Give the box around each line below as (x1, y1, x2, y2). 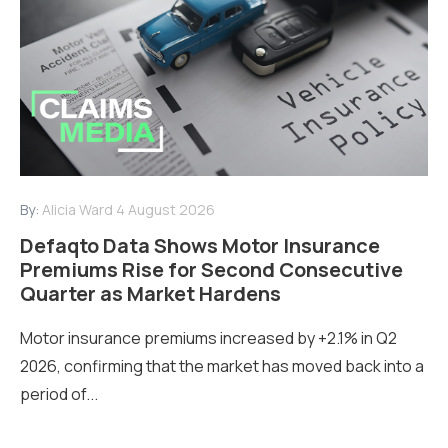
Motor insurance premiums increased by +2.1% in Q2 (20, 327, 397, 350)
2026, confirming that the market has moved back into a (20, 355, 424, 378)
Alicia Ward (42, 200, 113, 220)
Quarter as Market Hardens (20, 280, 281, 308)
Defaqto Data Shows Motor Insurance (20, 232, 380, 260)
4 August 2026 (116, 200, 215, 220)
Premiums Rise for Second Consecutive (20, 256, 403, 284)
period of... (20, 383, 98, 406)
